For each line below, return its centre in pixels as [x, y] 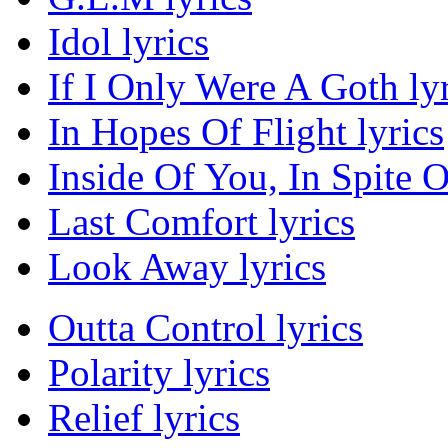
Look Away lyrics [187, 267]
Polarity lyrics [159, 373]
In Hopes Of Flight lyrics [246, 132]
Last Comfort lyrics [201, 222]
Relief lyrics [144, 418]
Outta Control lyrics [205, 328]
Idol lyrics [128, 42]
